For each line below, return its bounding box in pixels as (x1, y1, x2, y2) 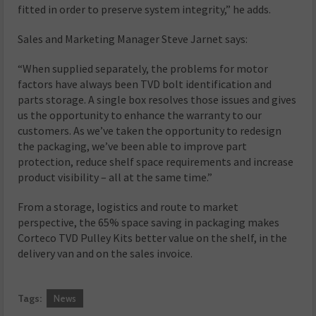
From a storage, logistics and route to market (18, 200, 239, 214)
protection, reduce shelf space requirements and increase (18, 154, 294, 169)
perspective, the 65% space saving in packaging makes (18, 215, 280, 230)
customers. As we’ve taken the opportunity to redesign (18, 123, 282, 138)
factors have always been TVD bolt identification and (18, 77, 272, 92)
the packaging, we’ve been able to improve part (18, 139, 248, 154)
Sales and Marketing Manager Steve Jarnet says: (18, 32, 248, 47)
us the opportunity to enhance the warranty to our (18, 108, 262, 123)
